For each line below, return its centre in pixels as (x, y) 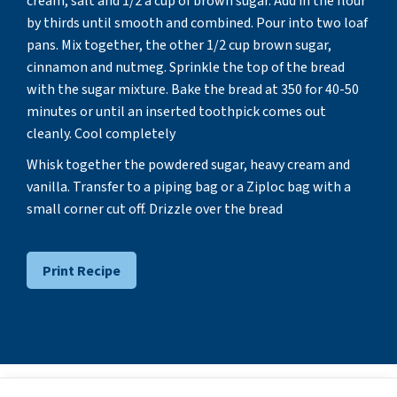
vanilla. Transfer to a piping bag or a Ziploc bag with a (189, 187)
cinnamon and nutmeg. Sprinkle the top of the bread (186, 67)
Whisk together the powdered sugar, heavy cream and (188, 164)
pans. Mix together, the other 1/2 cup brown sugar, (179, 45)
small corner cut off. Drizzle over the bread (155, 209)
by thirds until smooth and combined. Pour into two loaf (197, 23)
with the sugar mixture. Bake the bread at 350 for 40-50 (193, 89)
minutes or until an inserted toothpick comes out (176, 111)
